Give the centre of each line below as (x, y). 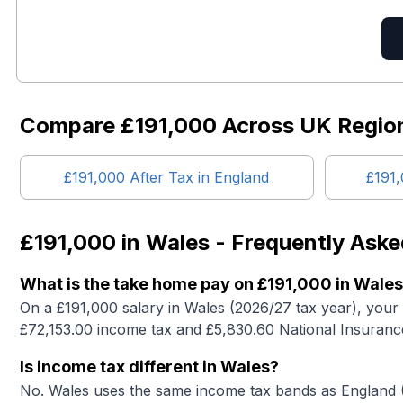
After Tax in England (197, 177)
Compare (70, 125)
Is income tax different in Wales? (149, 367)
